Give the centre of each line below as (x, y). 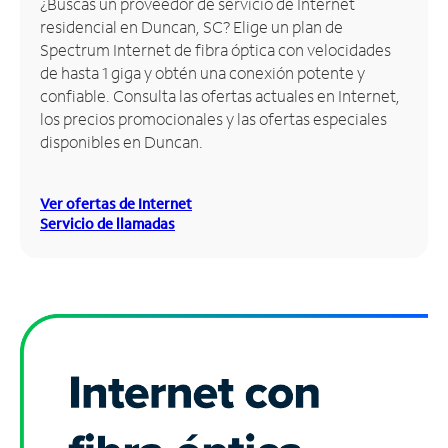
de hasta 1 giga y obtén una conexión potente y (202, 72)
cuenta (41, 63)
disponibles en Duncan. (121, 141)
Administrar (61, 39)
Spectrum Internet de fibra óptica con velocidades (215, 49)
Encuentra (54, 80)
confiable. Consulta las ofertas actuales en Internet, (220, 95)
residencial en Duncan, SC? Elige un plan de (191, 26)
